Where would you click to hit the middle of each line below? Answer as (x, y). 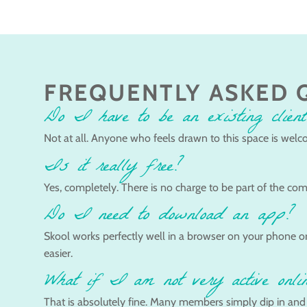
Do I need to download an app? (168, 217)
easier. (58, 254)
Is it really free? (112, 168)
